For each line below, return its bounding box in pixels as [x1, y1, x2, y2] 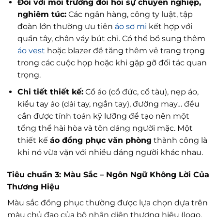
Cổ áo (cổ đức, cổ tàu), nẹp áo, [83, 87, 199, 96]
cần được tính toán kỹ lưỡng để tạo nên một [17, 111, 189, 121]
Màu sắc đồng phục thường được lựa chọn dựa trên [7, 198, 208, 207]
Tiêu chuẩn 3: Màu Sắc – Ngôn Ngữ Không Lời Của [7, 170, 209, 179]
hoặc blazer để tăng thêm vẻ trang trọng [45, 46, 205, 56]
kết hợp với [146, 22, 192, 31]
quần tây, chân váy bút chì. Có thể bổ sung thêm [17, 34, 205, 44]
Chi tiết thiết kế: [17, 87, 83, 96]
